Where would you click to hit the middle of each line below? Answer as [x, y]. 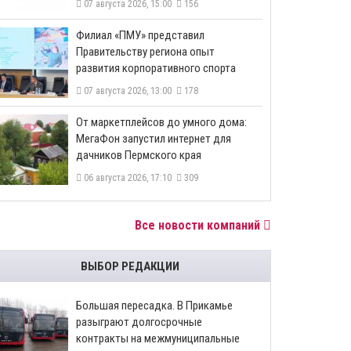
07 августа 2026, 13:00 [129, 91]
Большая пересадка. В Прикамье [154, 306]
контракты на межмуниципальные [158, 338]
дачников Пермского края [139, 155]
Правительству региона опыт [145, 52]
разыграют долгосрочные [139, 322]
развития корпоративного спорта [156, 68]
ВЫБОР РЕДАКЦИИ [130, 266]
